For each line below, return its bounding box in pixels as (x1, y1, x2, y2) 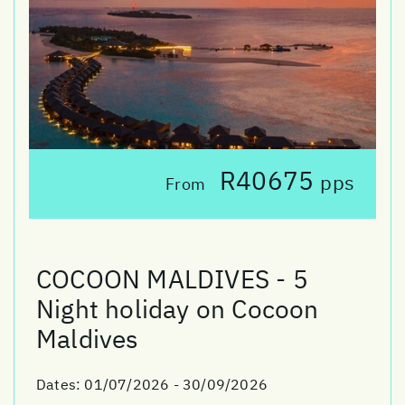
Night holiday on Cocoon (36, 292, 319, 326)
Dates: (36, 375, 85, 394)
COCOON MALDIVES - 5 (36, 262, 308, 297)
